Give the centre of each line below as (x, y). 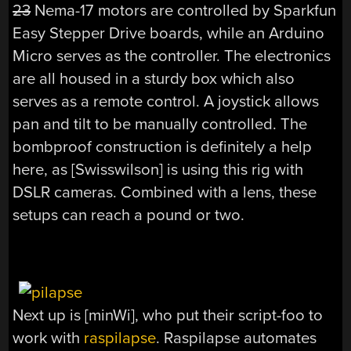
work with (49, 338)
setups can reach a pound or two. (129, 215)
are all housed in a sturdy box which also (154, 78)
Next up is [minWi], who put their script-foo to (168, 315)
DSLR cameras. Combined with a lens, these (165, 192)
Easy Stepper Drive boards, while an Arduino (169, 33)
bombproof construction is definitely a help (163, 147)
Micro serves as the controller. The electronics (172, 56)
